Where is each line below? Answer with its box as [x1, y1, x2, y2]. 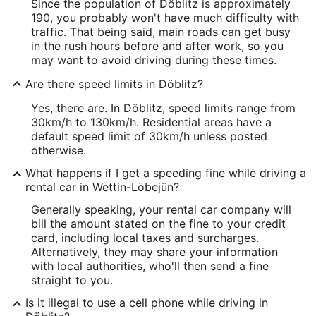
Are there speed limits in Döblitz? [25, 77, 203, 91]
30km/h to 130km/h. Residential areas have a [31, 115, 272, 129]
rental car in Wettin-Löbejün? [25, 180, 179, 194]
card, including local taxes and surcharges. [31, 231, 259, 245]
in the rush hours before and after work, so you [31, 39, 284, 53]
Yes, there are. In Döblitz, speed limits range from [31, 101, 296, 115]
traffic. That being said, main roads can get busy [31, 25, 291, 39]
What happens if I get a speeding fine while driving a [25, 166, 306, 180]
